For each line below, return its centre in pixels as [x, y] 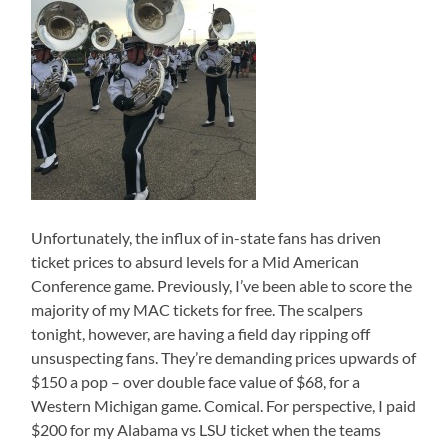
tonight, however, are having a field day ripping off [201, 334]
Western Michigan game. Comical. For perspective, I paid [224, 406]
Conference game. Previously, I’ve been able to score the [222, 286]
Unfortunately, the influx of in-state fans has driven [206, 238]
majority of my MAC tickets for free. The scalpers [197, 310]
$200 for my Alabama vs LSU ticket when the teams [206, 430]
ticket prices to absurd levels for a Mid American [195, 262]
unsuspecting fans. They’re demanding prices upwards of [224, 358]
